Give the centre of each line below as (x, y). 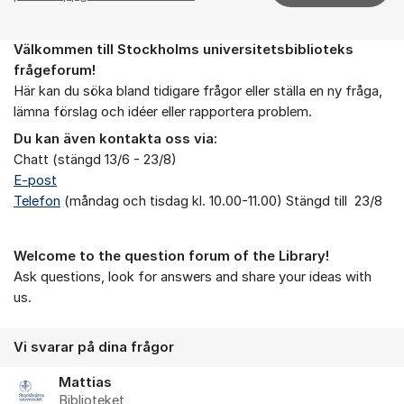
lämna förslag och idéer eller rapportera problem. (163, 111)
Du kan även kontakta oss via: (115, 139)
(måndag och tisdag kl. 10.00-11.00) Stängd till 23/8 (221, 202)
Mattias (85, 383)
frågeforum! (55, 70)
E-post (35, 181)
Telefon (37, 202)
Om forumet (55, 58)
